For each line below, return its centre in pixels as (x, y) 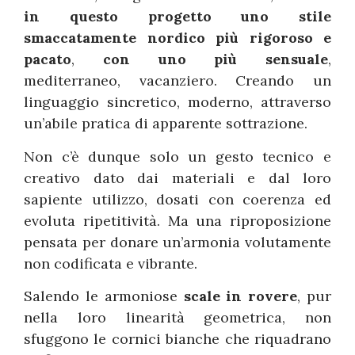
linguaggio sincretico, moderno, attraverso (177, 102)
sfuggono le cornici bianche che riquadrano (177, 339)
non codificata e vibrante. (111, 263)
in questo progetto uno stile (177, 17)
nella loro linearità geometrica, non (177, 318)
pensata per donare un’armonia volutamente (177, 242)
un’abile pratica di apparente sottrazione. (166, 124)
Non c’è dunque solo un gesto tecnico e (177, 156)
